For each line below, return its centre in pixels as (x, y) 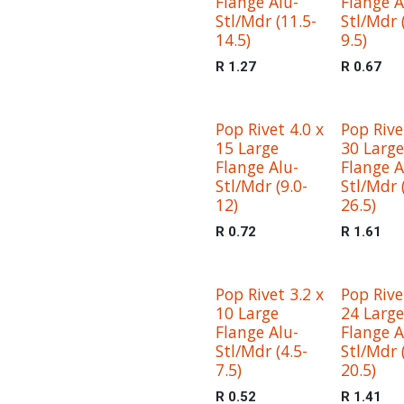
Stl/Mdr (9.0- (262, 186)
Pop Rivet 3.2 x (270, 294)
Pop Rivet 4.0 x (270, 129)
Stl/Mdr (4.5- (262, 351)
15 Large (247, 148)
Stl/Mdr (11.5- (266, 21)
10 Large (247, 313)
